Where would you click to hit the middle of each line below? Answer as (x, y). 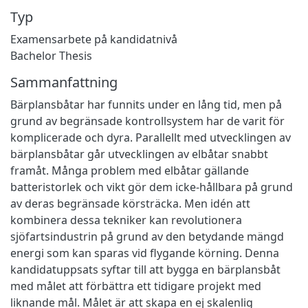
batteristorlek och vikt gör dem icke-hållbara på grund (152, 187)
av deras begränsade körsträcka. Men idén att (130, 203)
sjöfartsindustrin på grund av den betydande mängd (147, 236)
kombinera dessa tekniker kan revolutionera (126, 220)
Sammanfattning (64, 82)
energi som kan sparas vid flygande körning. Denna (145, 253)
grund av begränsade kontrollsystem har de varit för (147, 121)
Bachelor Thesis (51, 55)
